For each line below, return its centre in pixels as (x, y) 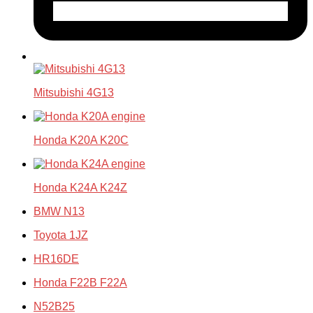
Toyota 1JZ (61, 235)
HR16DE (56, 259)
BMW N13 (59, 211)
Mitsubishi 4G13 (74, 92)
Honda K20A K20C (81, 140)
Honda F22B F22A (80, 282)
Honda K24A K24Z (80, 187)
